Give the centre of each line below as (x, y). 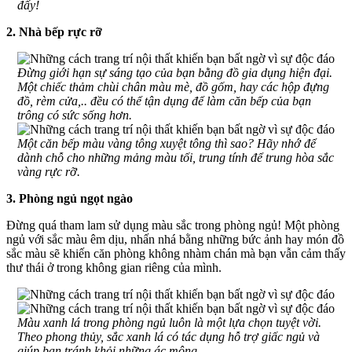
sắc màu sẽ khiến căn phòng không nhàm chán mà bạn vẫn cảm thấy (176, 253)
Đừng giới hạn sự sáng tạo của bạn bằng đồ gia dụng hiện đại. (175, 72)
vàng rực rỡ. (49, 171)
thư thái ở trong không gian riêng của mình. (114, 267)
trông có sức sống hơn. (75, 115)
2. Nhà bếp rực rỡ (54, 31)
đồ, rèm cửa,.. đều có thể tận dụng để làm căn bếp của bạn (164, 101)
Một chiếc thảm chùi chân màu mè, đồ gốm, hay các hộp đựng (173, 86)
